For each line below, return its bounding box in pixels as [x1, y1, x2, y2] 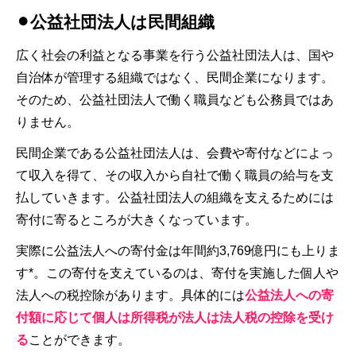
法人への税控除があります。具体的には [16, 288, 245, 302]
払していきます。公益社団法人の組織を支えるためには [16, 190, 334, 204]
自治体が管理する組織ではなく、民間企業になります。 [16, 70, 334, 84]
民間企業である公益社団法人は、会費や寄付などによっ [16, 145, 334, 160]
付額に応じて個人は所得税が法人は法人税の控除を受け [16, 310, 334, 324]
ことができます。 [29, 332, 130, 346]
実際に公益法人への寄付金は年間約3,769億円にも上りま [16, 243, 340, 257]
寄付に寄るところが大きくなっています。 [16, 212, 257, 226]
